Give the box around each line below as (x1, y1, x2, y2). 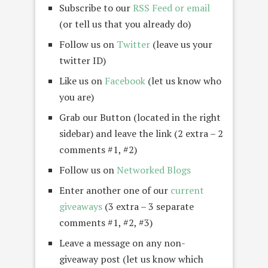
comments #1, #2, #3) (59, 215, 153, 229)
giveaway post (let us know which (59, 252, 203, 266)
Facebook (105, 74, 145, 87)
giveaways (59, 199, 102, 213)
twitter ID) (59, 53, 106, 67)
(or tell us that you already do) (59, 17, 191, 31)
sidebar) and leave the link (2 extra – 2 (59, 126, 223, 140)
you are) (59, 90, 94, 103)
